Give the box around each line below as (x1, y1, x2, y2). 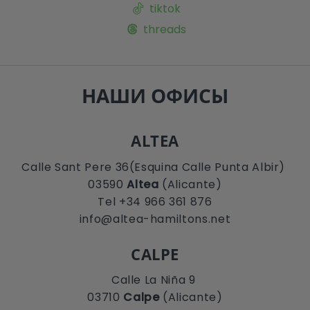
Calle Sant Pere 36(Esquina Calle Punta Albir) (21, 159, 289, 176)
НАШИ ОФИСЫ (82, 82, 228, 109)
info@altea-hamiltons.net (79, 211, 231, 228)
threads (143, 21, 186, 38)
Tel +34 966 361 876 (98, 194, 212, 210)
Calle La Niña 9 (111, 272, 199, 289)
